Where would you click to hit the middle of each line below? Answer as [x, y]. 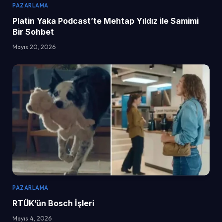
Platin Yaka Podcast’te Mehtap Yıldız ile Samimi [106, 21]
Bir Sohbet [33, 31]
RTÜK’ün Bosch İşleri [53, 203]
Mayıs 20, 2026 [34, 47]
